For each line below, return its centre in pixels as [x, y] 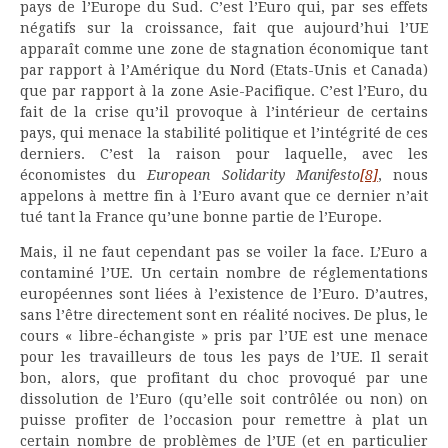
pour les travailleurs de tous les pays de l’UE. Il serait [224, 357]
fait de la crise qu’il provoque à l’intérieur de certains [224, 112]
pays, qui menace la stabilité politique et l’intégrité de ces [224, 133]
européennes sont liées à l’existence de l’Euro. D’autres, [224, 294]
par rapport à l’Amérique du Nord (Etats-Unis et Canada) [224, 70]
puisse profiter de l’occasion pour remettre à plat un [224, 420]
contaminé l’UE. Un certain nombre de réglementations [224, 273]
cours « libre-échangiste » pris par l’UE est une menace [224, 336]
